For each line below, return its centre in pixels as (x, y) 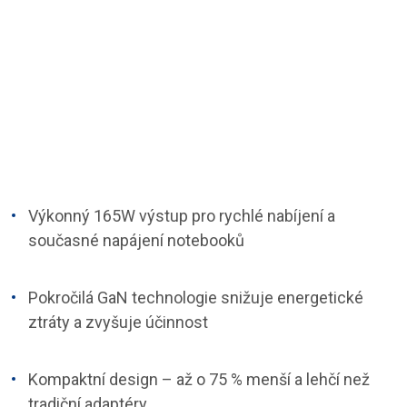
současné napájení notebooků (136, 240)
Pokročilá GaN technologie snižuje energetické (196, 297)
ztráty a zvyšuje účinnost (118, 322)
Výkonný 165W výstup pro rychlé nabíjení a (182, 215)
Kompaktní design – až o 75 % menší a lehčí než (199, 379)
